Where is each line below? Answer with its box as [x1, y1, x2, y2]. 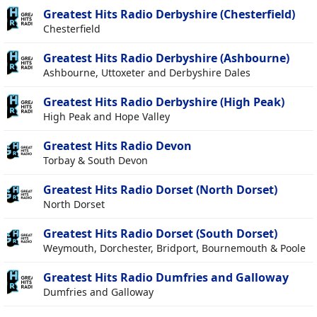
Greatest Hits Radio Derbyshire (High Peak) [43, 94, 284, 110]
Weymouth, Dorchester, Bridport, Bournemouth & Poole [43, 241, 306, 255]
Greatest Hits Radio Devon [43, 138, 192, 154]
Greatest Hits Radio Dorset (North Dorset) [43, 182, 277, 198]
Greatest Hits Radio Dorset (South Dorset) [43, 226, 277, 242]
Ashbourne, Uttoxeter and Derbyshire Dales [43, 66, 250, 80]
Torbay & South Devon [43, 154, 148, 168]
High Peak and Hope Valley [43, 110, 170, 124]
